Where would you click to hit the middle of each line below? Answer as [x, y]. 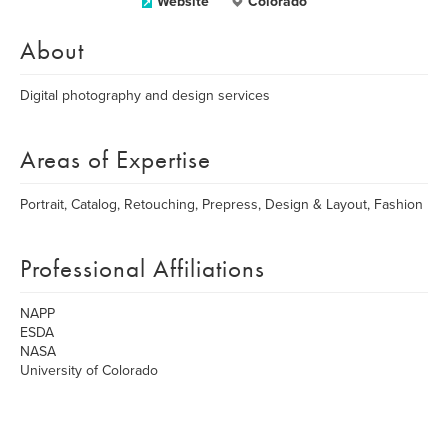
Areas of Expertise [115, 159]
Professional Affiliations [142, 268]
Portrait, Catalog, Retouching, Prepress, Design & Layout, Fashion [221, 204]
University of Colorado [89, 370]
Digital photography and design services [145, 95]
